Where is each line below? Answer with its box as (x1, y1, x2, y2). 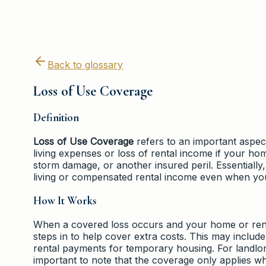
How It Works (33, 194, 96, 207)
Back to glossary (47, 58, 123, 71)
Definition (33, 111, 79, 125)
